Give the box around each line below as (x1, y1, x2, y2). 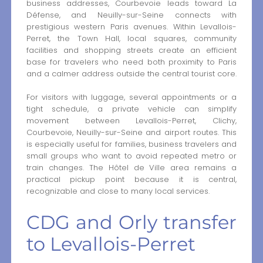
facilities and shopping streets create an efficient (26, 44, 237, 56)
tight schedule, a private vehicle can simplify (26, 103, 237, 115)
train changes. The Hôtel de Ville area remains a (26, 162, 237, 174)
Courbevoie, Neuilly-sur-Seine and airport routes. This (26, 127, 237, 139)
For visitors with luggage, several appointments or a (26, 92, 237, 103)
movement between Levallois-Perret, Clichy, (26, 115, 237, 127)
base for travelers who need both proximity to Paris (26, 56, 237, 68)
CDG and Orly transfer (26, 211, 237, 234)
